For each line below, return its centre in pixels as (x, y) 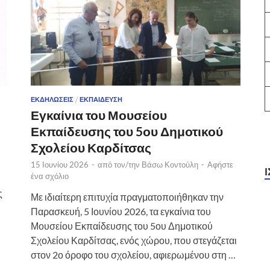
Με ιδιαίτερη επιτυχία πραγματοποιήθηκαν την (127, 196)
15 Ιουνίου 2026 (60, 164)
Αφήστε (220, 164)
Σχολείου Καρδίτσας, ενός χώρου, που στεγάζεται (134, 240)
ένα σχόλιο (50, 176)
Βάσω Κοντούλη (170, 164)
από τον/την (120, 164)
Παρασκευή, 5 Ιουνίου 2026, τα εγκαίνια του (121, 211)
